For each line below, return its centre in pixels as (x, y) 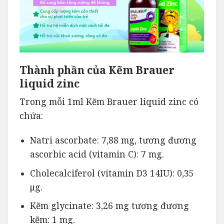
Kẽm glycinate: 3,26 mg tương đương (109, 206)
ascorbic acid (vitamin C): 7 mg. (97, 154)
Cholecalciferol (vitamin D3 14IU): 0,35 (112, 173)
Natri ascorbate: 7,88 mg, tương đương (113, 140)
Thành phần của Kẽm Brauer (97, 69)
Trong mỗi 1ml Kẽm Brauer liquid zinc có (109, 102)
